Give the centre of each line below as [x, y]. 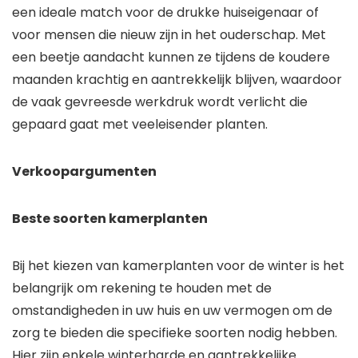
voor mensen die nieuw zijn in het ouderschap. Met [169, 35]
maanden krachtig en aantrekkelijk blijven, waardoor [177, 80]
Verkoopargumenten [84, 172]
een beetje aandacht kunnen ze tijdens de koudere [171, 58]
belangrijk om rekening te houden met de [142, 288]
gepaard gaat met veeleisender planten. [140, 125]
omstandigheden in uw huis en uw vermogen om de [172, 311]
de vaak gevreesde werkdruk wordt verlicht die [160, 102]
